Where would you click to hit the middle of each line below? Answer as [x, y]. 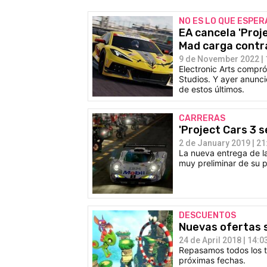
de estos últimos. [212, 89]
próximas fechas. [212, 260]
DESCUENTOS [207, 215]
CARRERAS [202, 118]
